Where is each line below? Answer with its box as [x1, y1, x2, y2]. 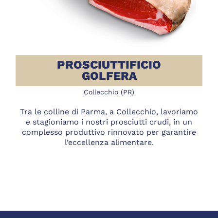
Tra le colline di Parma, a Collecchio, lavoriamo [20, 107, 198, 117]
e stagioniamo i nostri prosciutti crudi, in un [26, 117, 192, 127]
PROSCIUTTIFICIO [57, 57, 161, 72]
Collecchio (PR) [84, 88, 134, 96]
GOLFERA [81, 69, 137, 83]
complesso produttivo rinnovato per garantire [22, 127, 196, 137]
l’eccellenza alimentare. [64, 138, 154, 147]
